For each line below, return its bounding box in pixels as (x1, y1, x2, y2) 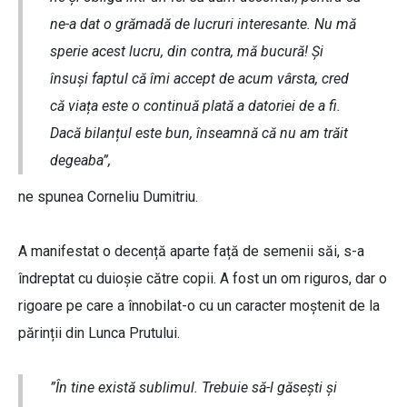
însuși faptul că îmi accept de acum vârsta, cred (50, 70, 349, 88)
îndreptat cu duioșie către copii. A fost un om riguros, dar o (18, 270, 387, 288)
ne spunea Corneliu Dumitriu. (18, 188, 198, 206)
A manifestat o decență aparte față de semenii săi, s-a (18, 243, 364, 261)
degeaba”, (50, 152, 111, 170)
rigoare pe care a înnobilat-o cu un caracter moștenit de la (18, 297, 380, 315)
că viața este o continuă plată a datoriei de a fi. (50, 97, 341, 115)
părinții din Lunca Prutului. (18, 324, 180, 342)
